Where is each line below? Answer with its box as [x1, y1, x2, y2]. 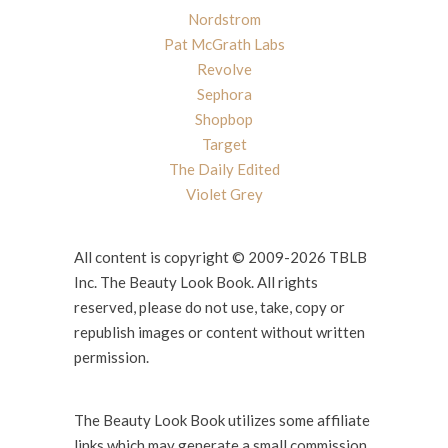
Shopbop [195, 109, 253, 128]
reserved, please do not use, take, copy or [74, 297, 345, 316]
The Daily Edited [168, 159, 280, 178]
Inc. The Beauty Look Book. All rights [74, 272, 318, 291]
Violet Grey [185, 184, 263, 203]
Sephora [196, 84, 252, 103]
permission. [74, 347, 149, 366]
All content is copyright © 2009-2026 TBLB [74, 247, 367, 266]
